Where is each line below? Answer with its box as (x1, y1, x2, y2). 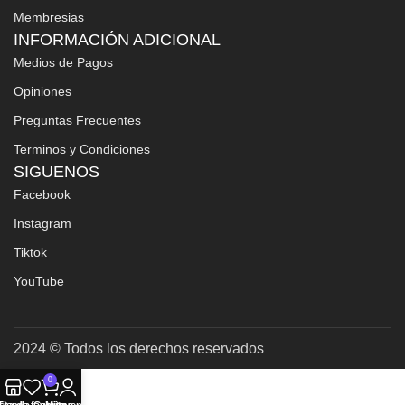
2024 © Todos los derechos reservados (14, 340, 264, 356)
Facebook (14, 186, 71, 202)
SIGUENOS (14, 162, 99, 181)
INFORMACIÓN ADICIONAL (14, 30, 221, 49)
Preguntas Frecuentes (14, 112, 141, 127)
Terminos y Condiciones (14, 141, 150, 156)
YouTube (14, 273, 64, 288)
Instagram (14, 215, 71, 231)
